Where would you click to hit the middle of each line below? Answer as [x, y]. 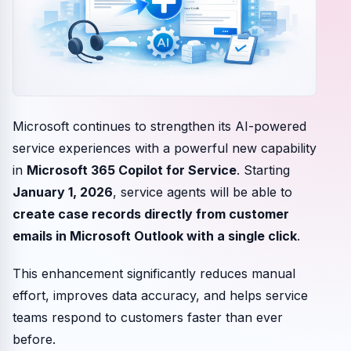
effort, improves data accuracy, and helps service [160, 295]
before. [34, 339]
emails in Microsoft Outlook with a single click [155, 235]
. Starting [263, 170]
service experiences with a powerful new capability [165, 148]
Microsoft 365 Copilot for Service [132, 170]
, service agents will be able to [203, 192]
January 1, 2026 [63, 192]
